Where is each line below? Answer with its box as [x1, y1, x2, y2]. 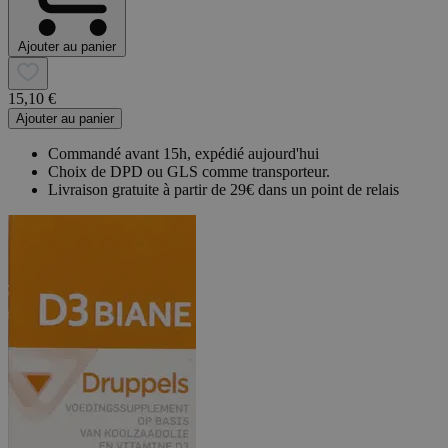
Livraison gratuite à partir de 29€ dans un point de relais [48, 180, 399, 198]
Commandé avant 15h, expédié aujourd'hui [48, 144, 319, 162]
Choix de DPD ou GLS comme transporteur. [48, 162, 330, 180]
